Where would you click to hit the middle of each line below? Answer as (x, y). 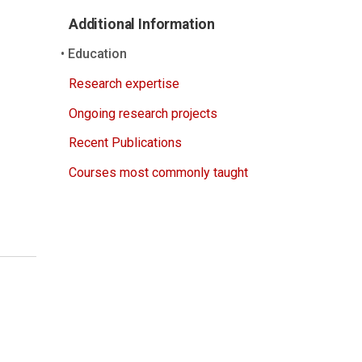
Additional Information (142, 24)
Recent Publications (125, 143)
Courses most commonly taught (158, 173)
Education (97, 54)
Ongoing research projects (143, 113)
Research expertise (124, 84)
